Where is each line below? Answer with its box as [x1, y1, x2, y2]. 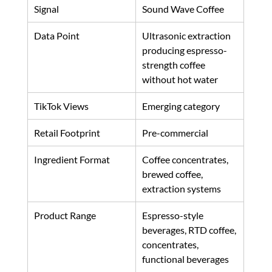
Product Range [33, 209, 96, 221]
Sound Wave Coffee [141, 2, 224, 15]
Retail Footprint [33, 126, 100, 138]
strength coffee [141, 58, 207, 70]
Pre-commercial [141, 126, 208, 138]
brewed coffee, [141, 168, 205, 180]
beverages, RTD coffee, [141, 223, 238, 236]
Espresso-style [141, 209, 205, 221]
